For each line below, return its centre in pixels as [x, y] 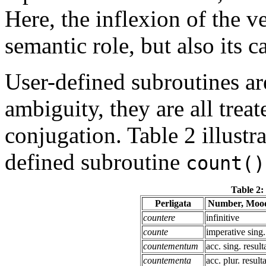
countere [159, 217]
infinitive [223, 217]
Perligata [173, 203]
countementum [171, 246]
